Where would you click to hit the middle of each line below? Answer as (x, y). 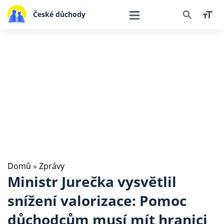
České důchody (59, 14)
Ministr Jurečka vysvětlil (92, 181)
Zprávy (52, 166)
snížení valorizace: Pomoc (97, 200)
